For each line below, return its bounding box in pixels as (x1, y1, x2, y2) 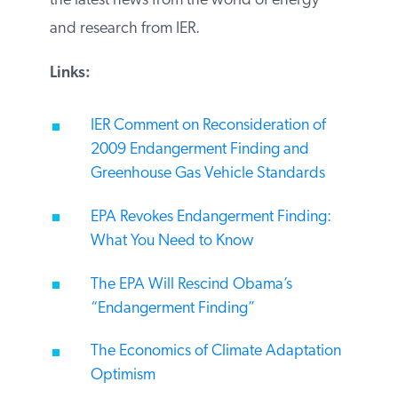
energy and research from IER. (48, 20, 250, 38)
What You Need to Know (89, 232, 252, 250)
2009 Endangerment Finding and (89, 141, 308, 159)
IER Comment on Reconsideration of (89, 117, 325, 135)
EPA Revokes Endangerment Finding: (89, 208, 330, 226)
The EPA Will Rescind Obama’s (89, 275, 291, 293)
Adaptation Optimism (89, 367, 234, 385)
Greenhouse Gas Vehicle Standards (89, 165, 324, 183)
